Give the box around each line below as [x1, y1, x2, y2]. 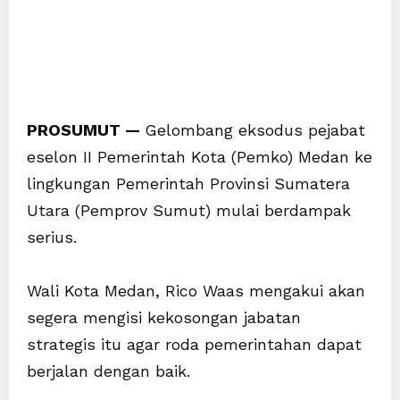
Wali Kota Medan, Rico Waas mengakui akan [27, 281, 365, 301]
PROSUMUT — [27, 121, 145, 140]
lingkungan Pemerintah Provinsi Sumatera [27, 174, 350, 194]
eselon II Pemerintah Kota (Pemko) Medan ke [27, 147, 372, 167]
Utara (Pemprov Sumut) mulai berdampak [27, 201, 351, 221]
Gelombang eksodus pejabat [145, 121, 365, 140]
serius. [27, 228, 77, 247]
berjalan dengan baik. [27, 362, 190, 381]
